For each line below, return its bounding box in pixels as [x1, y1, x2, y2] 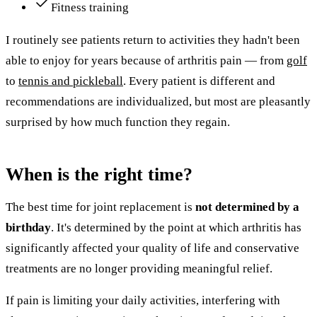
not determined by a [195, 200, 299, 214]
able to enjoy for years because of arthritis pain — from [6, 53, 287, 67]
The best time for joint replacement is [6, 200, 195, 214]
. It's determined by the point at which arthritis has [51, 220, 301, 234]
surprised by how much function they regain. [6, 115, 230, 129]
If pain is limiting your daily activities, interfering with [6, 293, 280, 307]
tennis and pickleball [18, 74, 123, 88]
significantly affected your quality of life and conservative [6, 241, 299, 255]
